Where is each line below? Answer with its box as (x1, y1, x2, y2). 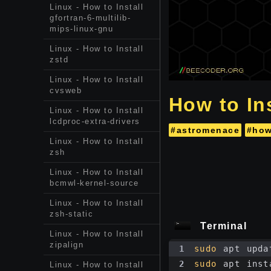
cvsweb (50, 86, 82, 95)
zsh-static (50, 209, 93, 218)
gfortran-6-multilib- (50, 13, 131, 22)
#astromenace (171, 125, 240, 135)
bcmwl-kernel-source (50, 178, 139, 188)
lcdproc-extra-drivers (50, 117, 140, 126)
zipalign (50, 240, 83, 249)
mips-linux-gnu (50, 24, 113, 33)
